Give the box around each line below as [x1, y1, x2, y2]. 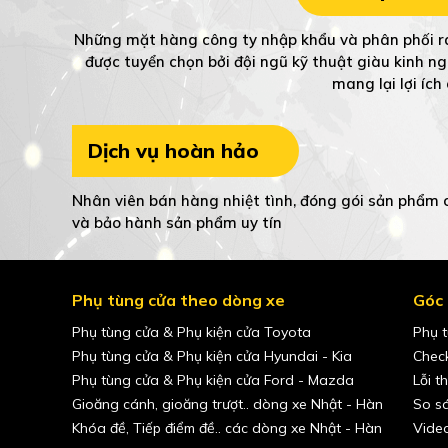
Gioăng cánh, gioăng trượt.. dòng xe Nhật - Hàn [72, 395, 383, 414]
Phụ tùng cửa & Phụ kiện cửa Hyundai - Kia [72, 347, 352, 366]
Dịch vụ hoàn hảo [88, 138, 259, 164]
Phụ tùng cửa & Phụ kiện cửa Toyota [72, 323, 311, 342]
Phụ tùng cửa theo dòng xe [72, 290, 285, 311]
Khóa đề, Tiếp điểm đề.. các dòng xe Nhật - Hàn [72, 419, 382, 438]
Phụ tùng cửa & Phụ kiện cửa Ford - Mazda [72, 371, 354, 390]
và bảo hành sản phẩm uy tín [72, 213, 282, 233]
